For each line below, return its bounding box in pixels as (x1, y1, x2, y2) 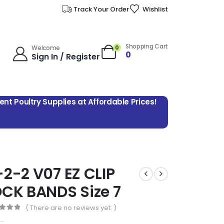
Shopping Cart (125, 42, 168, 51)
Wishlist (142, 4, 168, 14)
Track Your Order (73, 4, 129, 14)
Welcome (31, 43, 60, 52)
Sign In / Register (31, 51, 100, 63)
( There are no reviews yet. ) (25, 203, 117, 213)
